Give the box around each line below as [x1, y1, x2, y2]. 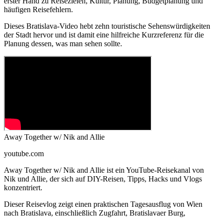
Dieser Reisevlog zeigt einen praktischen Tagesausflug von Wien [4, 200, 202, 209]
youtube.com [4, 149, 44, 158]
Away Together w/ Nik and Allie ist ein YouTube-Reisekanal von [4, 166, 204, 175]
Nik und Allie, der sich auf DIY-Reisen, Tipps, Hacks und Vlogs [4, 175, 202, 183]
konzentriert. [4, 183, 42, 192]
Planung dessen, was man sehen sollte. [4, 39, 122, 48]
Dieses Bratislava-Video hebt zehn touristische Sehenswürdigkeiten [4, 22, 210, 31]
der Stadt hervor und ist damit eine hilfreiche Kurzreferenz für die [4, 31, 204, 39]
